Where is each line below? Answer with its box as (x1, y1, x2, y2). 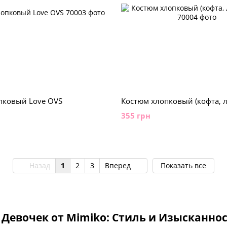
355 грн (121, 110, 150, 121)
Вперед (104, 161, 133, 170)
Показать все (160, 161, 206, 170)
